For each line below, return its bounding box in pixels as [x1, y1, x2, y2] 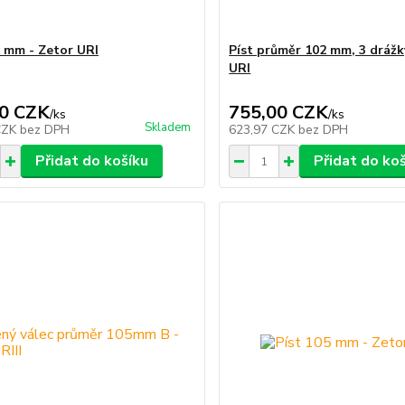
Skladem [145, 119, 192, 137]
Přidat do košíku [34, 151, 148, 172]
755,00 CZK [229, 100, 329, 126]
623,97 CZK [229, 121, 299, 139]
